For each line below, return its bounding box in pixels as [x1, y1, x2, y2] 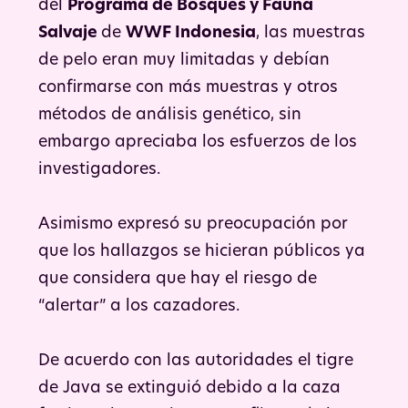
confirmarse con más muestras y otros [38, 79, 338, 96]
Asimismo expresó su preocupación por [38, 216, 348, 232]
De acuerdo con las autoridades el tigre [38, 352, 353, 369]
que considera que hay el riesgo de [38, 270, 317, 287]
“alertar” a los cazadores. [38, 298, 240, 314]
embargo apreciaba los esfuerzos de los [38, 134, 357, 150]
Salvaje [38, 25, 101, 41]
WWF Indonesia [126, 25, 256, 41]
